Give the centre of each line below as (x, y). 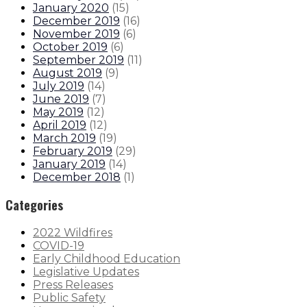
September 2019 (78, 60)
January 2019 (69, 164)
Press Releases (73, 284)
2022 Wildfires (73, 232)
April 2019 (60, 125)
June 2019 (61, 99)
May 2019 (58, 112)
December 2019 (76, 21)
